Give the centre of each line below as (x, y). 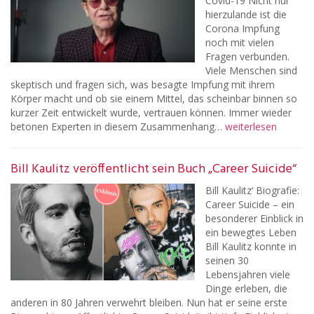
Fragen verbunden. (247, 56)
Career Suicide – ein (250, 204)
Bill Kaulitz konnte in (251, 246)
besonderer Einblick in (254, 218)
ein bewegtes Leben (251, 232)
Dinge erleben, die (246, 288)
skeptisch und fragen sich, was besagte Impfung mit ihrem (143, 84)
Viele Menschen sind (251, 70)
